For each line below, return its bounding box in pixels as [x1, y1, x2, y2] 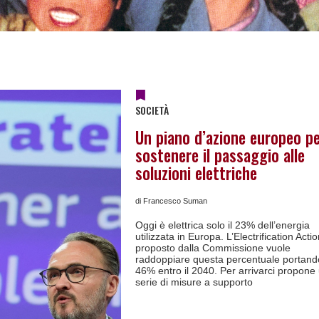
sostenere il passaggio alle [135, 143, 305, 167]
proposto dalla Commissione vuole [135, 242, 291, 253]
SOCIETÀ [135, 103, 169, 117]
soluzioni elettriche [135, 161, 257, 185]
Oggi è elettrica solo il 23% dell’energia [135, 219, 310, 231]
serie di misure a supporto [135, 276, 253, 288]
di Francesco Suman [135, 197, 207, 205]
